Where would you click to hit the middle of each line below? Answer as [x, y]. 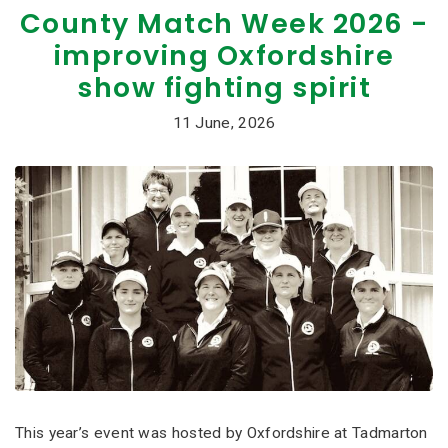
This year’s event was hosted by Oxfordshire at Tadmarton [221, 433]
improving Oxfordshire [224, 55]
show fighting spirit [224, 87]
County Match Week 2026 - [224, 23]
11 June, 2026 [224, 122]
